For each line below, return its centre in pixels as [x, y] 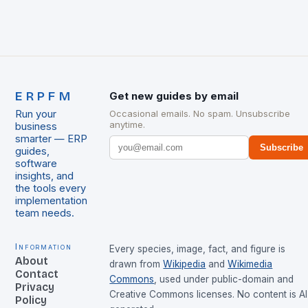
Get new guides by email [174, 96]
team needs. [45, 213]
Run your [36, 114]
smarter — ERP [52, 139]
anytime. [128, 125]
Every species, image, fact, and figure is [198, 249]
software [36, 164]
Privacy [35, 287]
